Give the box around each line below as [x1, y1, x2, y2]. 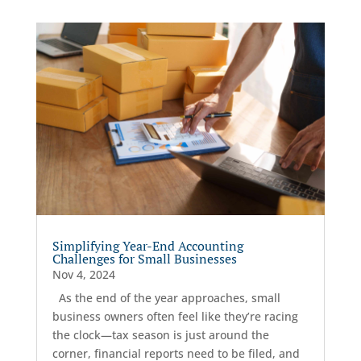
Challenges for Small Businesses [52, 250, 237, 268]
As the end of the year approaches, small [52, 290, 280, 306]
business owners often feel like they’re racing [52, 309, 298, 325]
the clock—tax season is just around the [52, 327, 269, 343]
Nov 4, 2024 [52, 267, 115, 283]
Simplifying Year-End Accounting [52, 237, 243, 255]
